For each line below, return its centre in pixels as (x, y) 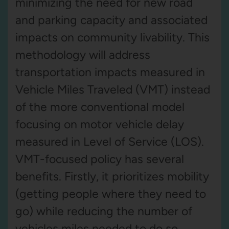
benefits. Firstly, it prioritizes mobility (112, 176)
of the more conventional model (100, 107)
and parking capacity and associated (111, 20)
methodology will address (83, 55)
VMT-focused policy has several (100, 159)
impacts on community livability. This (112, 37)
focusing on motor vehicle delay (100, 124)
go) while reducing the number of (104, 211)
